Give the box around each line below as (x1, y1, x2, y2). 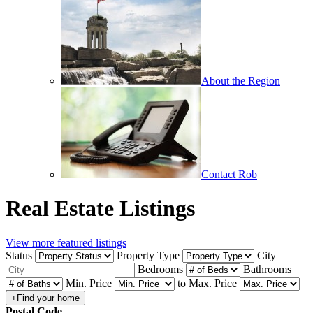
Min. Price (66, 277, 112, 289)
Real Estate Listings (6, 196, 195, 221)
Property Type (117, 249, 180, 261)
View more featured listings (6, 236, 126, 249)
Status (6, 249, 32, 261)
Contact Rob (201, 168, 257, 180)
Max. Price (189, 277, 237, 289)
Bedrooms (138, 263, 183, 275)
